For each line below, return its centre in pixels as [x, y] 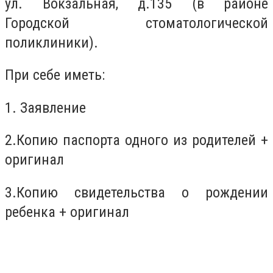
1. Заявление [45, 108]
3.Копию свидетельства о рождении [136, 192]
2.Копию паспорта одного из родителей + [136, 140]
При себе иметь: [55, 75]
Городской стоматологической [136, 23]
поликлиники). [51, 42]
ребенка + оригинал [67, 212]
